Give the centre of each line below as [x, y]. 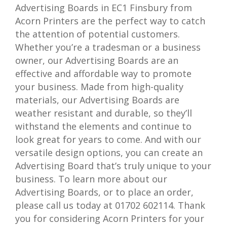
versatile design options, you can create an [109, 152]
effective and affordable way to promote [104, 73]
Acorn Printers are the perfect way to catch [110, 21]
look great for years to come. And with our [108, 139]
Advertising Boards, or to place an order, [105, 192]
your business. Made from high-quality [100, 86]
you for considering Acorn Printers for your [110, 218]
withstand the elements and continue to [104, 126]
